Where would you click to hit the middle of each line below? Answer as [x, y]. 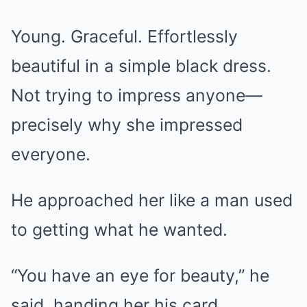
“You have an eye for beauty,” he [140, 275]
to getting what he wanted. [119, 230]
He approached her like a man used [152, 200]
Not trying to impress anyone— [137, 95]
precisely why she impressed [127, 125]
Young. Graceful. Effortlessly [124, 36]
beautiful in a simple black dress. [141, 66]
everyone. [51, 154]
